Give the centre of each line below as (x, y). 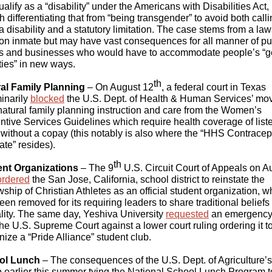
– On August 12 (119, 87)
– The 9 (96, 168)
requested (187, 214)
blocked (47, 99)
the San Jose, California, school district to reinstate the (147, 179)
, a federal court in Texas (214, 87)
